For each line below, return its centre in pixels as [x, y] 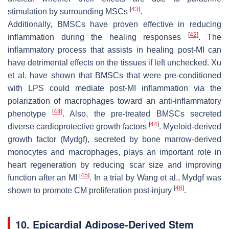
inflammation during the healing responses [98, 37]
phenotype [30, 113]
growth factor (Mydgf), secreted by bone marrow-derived [114, 139]
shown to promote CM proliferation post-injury [91, 190]
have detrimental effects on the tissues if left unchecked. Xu [114, 62]
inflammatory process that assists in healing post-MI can [114, 50]
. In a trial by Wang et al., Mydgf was [156, 177]
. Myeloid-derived [190, 126]
